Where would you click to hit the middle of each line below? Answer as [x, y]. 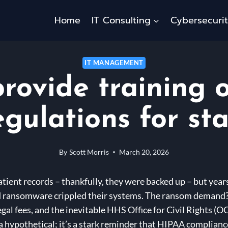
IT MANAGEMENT [114, 63]
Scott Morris [89, 152]
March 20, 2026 [144, 152]
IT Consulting [121, 20]
